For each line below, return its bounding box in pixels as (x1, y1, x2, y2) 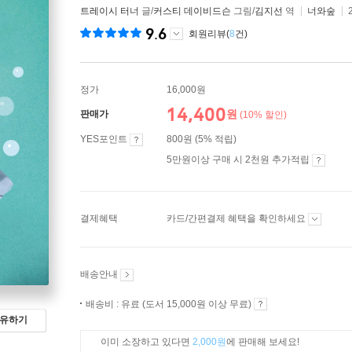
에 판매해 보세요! (226, 336, 299, 347)
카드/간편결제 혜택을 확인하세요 (167, 213, 308, 224)
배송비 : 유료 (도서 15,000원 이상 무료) (86, 299, 254, 310)
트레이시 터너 (80, 5, 139, 16)
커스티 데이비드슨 (153, 5, 231, 16)
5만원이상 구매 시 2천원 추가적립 (167, 154, 312, 165)
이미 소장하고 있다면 (101, 336, 192, 347)
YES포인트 (80, 134, 130, 145)
